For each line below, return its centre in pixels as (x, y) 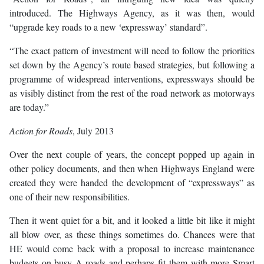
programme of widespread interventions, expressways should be (132, 79)
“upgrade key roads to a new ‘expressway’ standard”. (108, 27)
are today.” (29, 107)
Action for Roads (41, 131)
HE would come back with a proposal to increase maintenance (132, 249)
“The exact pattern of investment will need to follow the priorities (132, 51)
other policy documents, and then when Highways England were (132, 169)
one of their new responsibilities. (70, 197)
